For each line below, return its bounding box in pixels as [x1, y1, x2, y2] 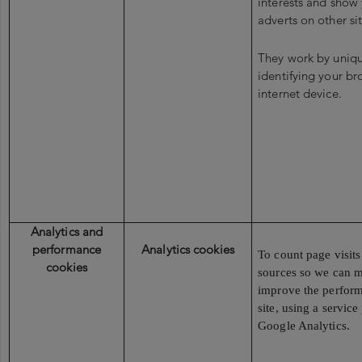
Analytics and [30, 224, 103, 240]
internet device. [258, 85, 342, 101]
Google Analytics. [258, 318, 350, 332]
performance [32, 242, 102, 258]
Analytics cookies [141, 242, 234, 258]
